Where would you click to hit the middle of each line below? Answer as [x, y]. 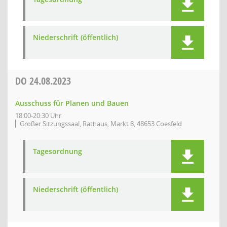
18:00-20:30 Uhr [38, 116]
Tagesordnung [58, 151]
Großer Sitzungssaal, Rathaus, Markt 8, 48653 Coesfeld [101, 124]
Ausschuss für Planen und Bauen [72, 103]
